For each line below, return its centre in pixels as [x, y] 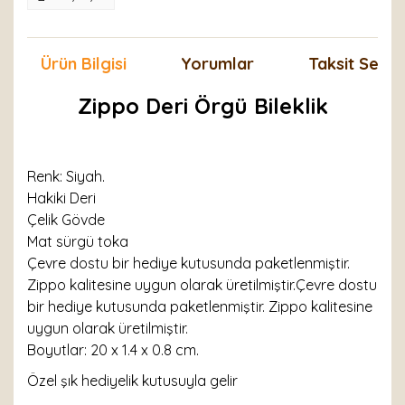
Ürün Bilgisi [84, 64]
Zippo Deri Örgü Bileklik [202, 106]
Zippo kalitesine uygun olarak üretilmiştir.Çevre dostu [202, 285]
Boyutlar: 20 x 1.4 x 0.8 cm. [113, 350]
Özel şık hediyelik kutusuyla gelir [132, 381]
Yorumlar [217, 64]
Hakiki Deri [61, 198]
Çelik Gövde [66, 220]
